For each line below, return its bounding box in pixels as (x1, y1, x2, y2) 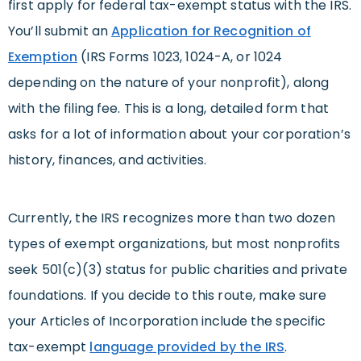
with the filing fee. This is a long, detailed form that (8, 99, 329, 118)
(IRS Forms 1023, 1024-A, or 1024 (77, 48, 283, 67)
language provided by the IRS (89, 338, 284, 357)
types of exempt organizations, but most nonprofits (8, 234, 341, 254)
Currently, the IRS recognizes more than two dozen (8, 209, 336, 228)
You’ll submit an (8, 22, 112, 41)
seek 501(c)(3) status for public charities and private (8, 260, 347, 280)
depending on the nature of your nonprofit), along (8, 73, 330, 93)
